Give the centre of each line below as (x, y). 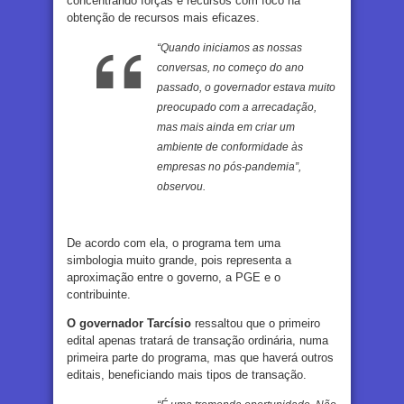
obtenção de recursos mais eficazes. (163, 17)
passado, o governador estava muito (246, 87)
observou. (181, 186)
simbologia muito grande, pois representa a (179, 260)
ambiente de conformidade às (230, 147)
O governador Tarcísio (129, 323)
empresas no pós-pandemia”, (229, 166)
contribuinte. (99, 294)
